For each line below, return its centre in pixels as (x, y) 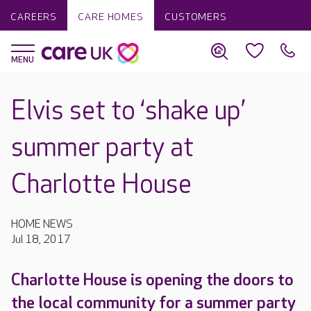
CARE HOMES (111, 17)
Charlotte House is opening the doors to (152, 280)
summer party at (102, 148)
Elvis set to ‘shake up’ (128, 111)
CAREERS (34, 17)
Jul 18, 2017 (41, 240)
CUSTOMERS (195, 17)
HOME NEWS (42, 225)
